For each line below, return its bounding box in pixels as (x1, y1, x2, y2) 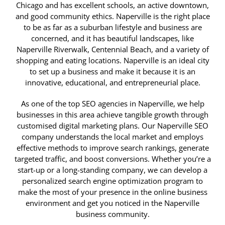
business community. (75, 208, 150, 219)
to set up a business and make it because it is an (30, 66, 195, 76)
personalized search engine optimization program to (22, 175, 203, 186)
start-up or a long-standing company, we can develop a (18, 164, 207, 175)
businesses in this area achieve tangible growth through (17, 109, 208, 120)
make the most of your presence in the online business (18, 186, 207, 197)
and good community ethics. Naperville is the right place (15, 11, 210, 21)
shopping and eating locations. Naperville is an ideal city (16, 55, 209, 65)
